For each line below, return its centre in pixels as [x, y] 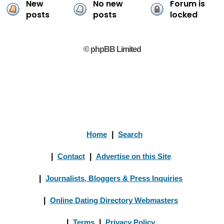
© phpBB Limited [112, 49]
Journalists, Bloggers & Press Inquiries [114, 178]
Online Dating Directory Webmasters [114, 200]
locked [184, 15]
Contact [71, 156]
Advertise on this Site [133, 156]
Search [130, 134]
